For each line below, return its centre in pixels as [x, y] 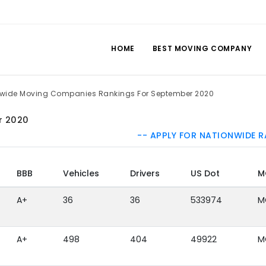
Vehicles [81, 174]
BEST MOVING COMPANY [202, 48]
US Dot [205, 174]
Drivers [145, 174]
